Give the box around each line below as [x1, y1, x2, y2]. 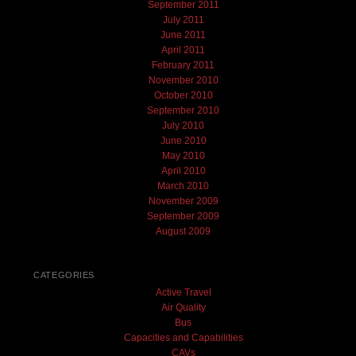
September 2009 [147, 210, 220, 222]
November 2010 [148, 74, 219, 86]
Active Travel [155, 286, 211, 298]
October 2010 [153, 89, 213, 101]
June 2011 [161, 29, 207, 41]
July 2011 [162, 14, 204, 25]
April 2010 [161, 164, 206, 176]
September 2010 [147, 104, 220, 116]
